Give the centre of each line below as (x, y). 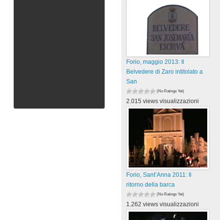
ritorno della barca (151, 185)
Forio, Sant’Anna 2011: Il (159, 175)
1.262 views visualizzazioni (163, 204)
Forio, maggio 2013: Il (155, 62)
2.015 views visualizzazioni (163, 101)
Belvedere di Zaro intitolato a (165, 72)
